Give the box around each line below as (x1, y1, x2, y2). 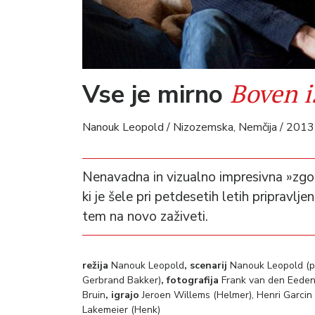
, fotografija (161, 273, 219, 287)
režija (82, 258, 108, 272)
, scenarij (184, 258, 227, 272)
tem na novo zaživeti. (82, 207, 208, 226)
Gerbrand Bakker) (82, 273, 161, 287)
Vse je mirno (82, 77, 230, 111)
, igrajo (105, 288, 139, 302)
